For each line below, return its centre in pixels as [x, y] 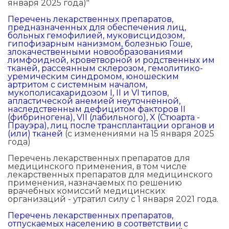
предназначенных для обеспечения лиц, [97, 28]
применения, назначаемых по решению [95, 183]
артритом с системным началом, [77, 85]
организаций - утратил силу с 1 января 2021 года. [113, 199]
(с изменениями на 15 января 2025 [139, 134]
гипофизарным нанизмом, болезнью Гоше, [100, 44]
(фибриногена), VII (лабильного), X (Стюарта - [104, 118]
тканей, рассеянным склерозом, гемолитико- [105, 68]
